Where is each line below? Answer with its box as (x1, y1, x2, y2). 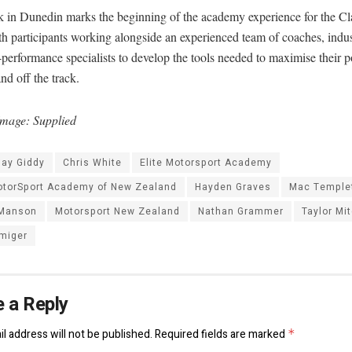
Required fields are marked (155, 326, 288, 343)
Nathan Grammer (198, 204, 284, 219)
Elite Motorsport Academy (140, 156, 272, 170)
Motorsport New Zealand (55, 204, 180, 219)
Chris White (63, 156, 122, 170)
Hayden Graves (195, 180, 271, 195)
